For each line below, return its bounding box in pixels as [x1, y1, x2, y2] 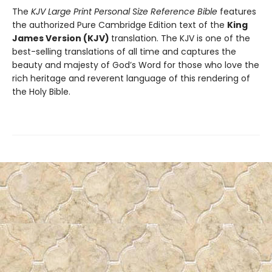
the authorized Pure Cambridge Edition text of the [12, 19, 227, 31]
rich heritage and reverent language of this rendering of [12, 72, 250, 84]
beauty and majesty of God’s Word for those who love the [12, 59, 259, 71]
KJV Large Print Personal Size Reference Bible [31, 5, 220, 18]
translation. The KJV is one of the [111, 32, 250, 44]
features [220, 5, 256, 18]
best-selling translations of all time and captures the [12, 46, 236, 58]
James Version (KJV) [12, 32, 111, 44]
